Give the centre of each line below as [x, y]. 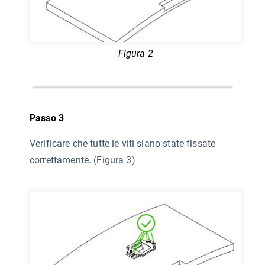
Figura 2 [135, 53]
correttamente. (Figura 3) [83, 160]
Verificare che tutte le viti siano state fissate [123, 143]
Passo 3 [47, 118]
